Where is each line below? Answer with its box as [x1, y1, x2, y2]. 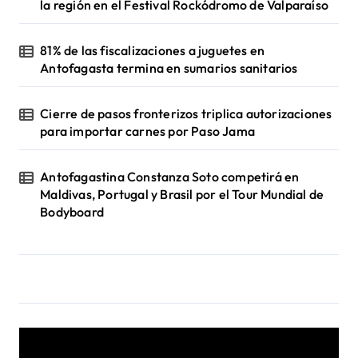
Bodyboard [40, 204, 105, 221]
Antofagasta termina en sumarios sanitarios [40, 60, 298, 77]
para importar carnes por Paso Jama [40, 123, 256, 140]
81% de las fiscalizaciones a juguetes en [40, 42, 265, 59]
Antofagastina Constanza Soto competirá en [40, 169, 300, 185]
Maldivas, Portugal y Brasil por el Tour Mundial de [40, 186, 324, 203]
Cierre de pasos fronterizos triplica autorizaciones [40, 105, 332, 122]
